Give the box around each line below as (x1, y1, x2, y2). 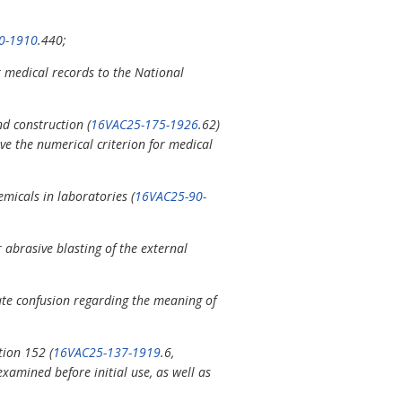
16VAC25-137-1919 (53, 344, 161, 362)
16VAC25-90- (135, 188, 206, 205)
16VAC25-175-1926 (91, 116, 198, 134)
